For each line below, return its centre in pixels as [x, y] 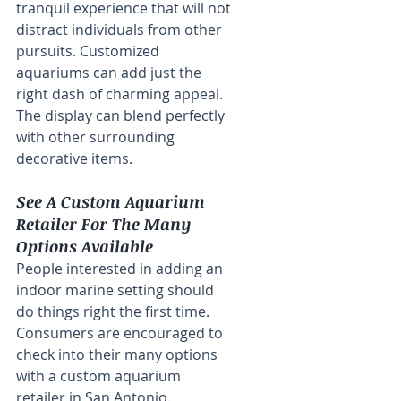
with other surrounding [97, 137]
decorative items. [74, 159]
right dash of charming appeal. [121, 94]
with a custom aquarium [100, 376]
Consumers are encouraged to [121, 333]
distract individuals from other [121, 30]
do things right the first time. [115, 312]
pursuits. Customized [90, 51]
